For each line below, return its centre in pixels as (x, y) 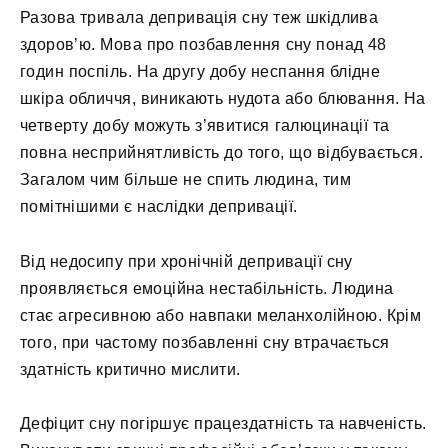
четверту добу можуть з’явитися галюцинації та (205, 126)
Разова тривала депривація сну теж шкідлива (199, 18)
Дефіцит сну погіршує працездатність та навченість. (223, 423)
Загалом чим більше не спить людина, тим (186, 180)
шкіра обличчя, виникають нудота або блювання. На (223, 99)
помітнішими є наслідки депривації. (159, 207)
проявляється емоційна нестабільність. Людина (207, 288)
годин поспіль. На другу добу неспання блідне (200, 72)
